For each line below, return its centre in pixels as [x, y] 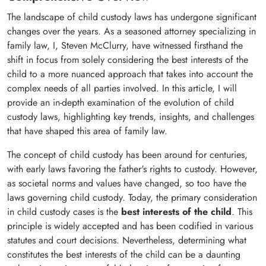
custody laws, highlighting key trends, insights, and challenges [131, 116]
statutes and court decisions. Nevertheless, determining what [127, 240]
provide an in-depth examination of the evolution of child [121, 102]
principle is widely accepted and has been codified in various [130, 226]
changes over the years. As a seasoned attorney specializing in [132, 31]
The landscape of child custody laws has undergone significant [132, 17]
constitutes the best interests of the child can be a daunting [124, 254]
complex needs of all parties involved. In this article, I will [122, 88]
